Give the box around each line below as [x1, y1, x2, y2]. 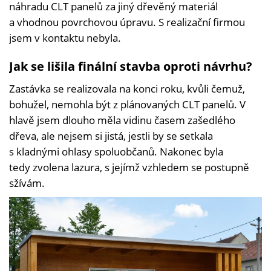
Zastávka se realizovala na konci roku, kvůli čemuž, [9, 81, 245, 96]
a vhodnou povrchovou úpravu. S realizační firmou [9, 15, 245, 29]
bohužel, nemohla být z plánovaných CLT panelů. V [9, 97, 246, 111]
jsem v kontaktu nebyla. [9, 30, 123, 45]
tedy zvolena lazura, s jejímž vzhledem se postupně [9, 160, 249, 174]
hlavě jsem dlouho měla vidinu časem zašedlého [9, 113, 235, 127]
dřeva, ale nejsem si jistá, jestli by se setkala [9, 128, 213, 143]
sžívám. [9, 175, 45, 190]
